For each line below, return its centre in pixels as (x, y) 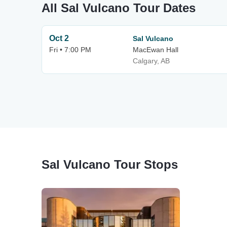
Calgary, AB (151, 61)
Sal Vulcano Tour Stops (110, 164)
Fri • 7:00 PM (70, 50)
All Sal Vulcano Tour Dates (119, 8)
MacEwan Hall (156, 50)
